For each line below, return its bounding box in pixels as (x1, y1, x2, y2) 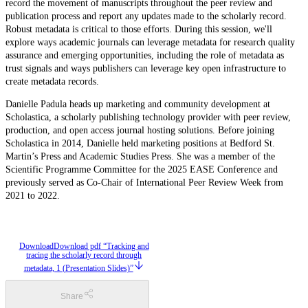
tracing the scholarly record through (26, 250, 142, 261)
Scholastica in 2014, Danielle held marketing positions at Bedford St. (5, 137, 275, 148)
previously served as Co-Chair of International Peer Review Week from (5, 177, 283, 188)
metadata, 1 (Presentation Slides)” (23, 263, 133, 274)
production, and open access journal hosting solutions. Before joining (5, 124, 274, 135)
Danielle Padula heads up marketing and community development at (5, 98, 270, 109)
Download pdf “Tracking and (53, 241, 149, 252)
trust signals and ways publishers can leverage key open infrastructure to (5, 63, 286, 74)
